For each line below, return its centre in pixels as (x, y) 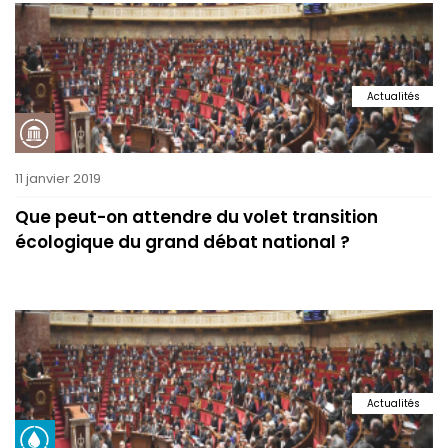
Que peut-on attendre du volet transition (196, 217)
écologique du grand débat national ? (182, 242)
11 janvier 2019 (58, 178)
